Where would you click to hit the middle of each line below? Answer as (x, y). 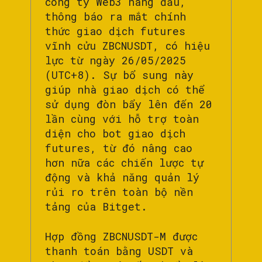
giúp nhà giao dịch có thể (125, 90)
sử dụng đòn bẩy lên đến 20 (129, 104)
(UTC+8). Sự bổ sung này (119, 75)
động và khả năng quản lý (122, 177)
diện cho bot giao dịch (115, 134)
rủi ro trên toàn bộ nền (119, 192)
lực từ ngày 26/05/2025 (116, 61)
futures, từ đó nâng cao (119, 148)
